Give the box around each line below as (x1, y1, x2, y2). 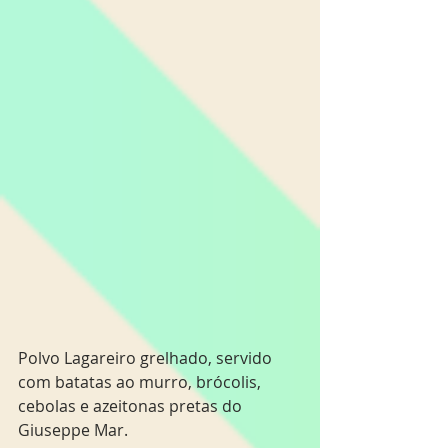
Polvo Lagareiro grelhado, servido (18, 346, 276, 369)
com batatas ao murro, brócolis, (18, 370, 265, 393)
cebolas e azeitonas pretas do (18, 394, 246, 417)
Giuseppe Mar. (18, 418, 128, 441)
